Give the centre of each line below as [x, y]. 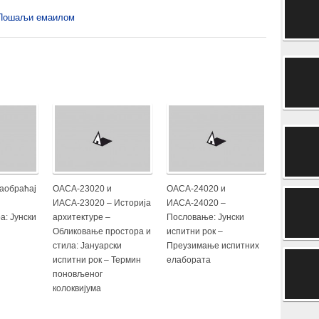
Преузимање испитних [213, 245]
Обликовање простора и [102, 231]
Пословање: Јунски [205, 217]
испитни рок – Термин [97, 260]
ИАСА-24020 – [196, 203]
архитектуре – [82, 217]
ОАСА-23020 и [82, 188]
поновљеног [78, 274]
